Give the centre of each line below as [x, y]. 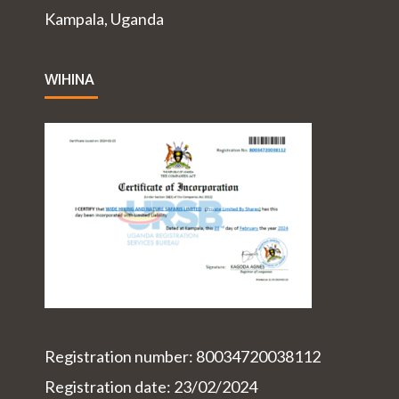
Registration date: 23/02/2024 [151, 387]
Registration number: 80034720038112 [183, 357]
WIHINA [69, 81]
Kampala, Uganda [104, 19]
